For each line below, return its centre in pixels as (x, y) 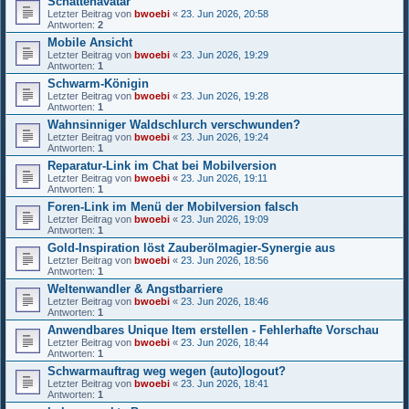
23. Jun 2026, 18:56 (225, 260)
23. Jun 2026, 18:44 (225, 342)
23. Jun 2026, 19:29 (225, 54)
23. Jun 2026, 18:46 (225, 301)
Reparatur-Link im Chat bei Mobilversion (162, 165)
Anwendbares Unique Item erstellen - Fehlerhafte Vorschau (213, 330)
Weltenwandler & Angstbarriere (135, 288)
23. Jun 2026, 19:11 (224, 178)
